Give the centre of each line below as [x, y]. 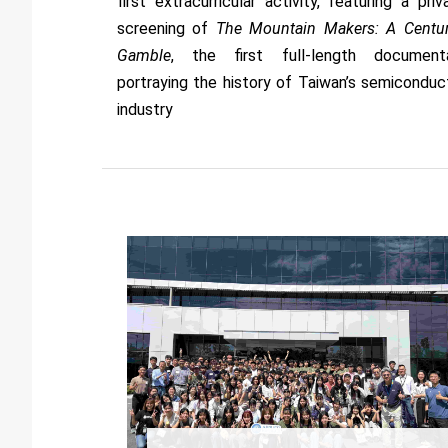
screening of [166, 29]
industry [145, 110]
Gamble [144, 56]
